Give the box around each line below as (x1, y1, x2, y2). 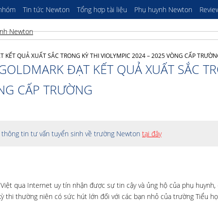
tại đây (142, 129, 162, 138)
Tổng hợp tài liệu (77, 5, 127, 14)
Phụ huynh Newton (134, 5, 192, 14)
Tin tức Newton (23, 5, 70, 14)
